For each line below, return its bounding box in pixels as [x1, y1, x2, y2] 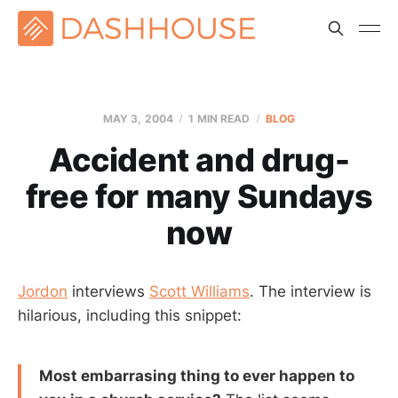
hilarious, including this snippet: [18, 306, 242, 324]
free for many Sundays [25, 177, 373, 216]
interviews [68, 283, 149, 300]
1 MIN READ [188, 112, 251, 125]
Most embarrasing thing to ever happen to [39, 366, 354, 385]
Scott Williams [149, 283, 250, 300]
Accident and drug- [48, 140, 350, 179]
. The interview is [250, 283, 371, 300]
